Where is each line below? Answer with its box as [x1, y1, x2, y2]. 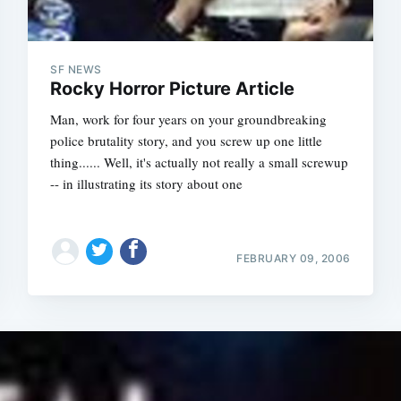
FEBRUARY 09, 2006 [236, 251, 351, 265]
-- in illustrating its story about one [50, 175, 243, 192]
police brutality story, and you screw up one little [50, 132, 323, 149]
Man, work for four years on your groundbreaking [50, 110, 328, 128]
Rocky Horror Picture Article [50, 78, 295, 99]
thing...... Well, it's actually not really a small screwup [50, 153, 349, 171]
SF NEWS [50, 63, 102, 76]
